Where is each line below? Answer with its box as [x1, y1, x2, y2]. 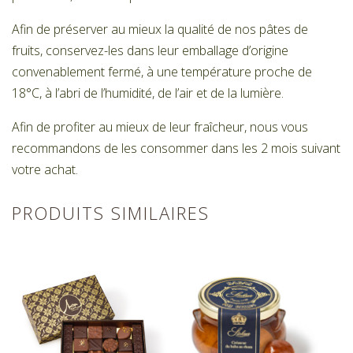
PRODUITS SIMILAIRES [12, 201, 210, 225]
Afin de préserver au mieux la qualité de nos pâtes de [12, 20, 309, 39]
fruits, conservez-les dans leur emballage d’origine [12, 42, 289, 60]
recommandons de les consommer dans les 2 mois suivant [12, 139, 341, 158]
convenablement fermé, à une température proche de [12, 63, 313, 81]
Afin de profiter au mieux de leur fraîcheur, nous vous [12, 118, 309, 136]
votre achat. [12, 161, 79, 179]
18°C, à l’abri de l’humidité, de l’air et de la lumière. [12, 84, 284, 102]
